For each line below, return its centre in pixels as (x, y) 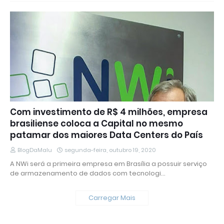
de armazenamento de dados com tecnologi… (88, 173)
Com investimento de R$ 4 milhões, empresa (109, 112)
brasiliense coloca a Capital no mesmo (96, 124)
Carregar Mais (112, 198)
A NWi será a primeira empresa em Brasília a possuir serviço (108, 164)
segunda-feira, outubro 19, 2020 (110, 150)
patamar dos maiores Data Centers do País (106, 135)
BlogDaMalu (35, 150)
